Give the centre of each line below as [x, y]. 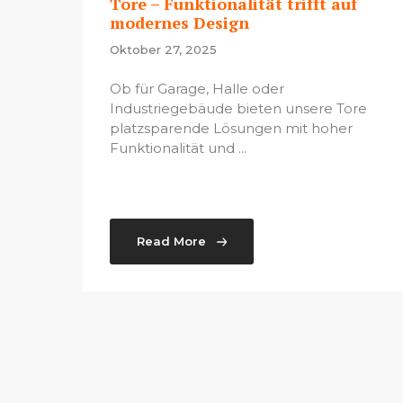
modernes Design [179, 22]
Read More [171, 242]
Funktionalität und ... [178, 148]
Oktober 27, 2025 [163, 49]
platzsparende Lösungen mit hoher [231, 129]
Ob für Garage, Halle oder [197, 89]
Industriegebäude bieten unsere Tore [238, 109]
